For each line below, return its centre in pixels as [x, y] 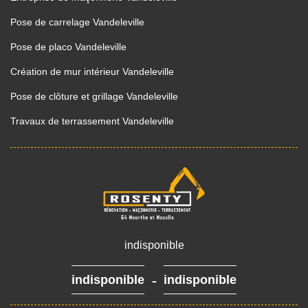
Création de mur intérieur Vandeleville [92, 71]
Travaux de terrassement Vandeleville [92, 121]
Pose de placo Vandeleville [68, 47]
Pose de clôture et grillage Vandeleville [94, 96]
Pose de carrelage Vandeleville [77, 22]
